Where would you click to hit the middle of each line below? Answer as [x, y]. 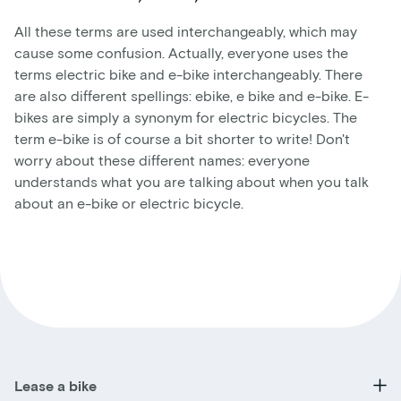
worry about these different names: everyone [162, 159]
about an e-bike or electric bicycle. [129, 202]
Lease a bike [55, 385]
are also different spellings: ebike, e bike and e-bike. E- [192, 95]
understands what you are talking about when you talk [192, 181]
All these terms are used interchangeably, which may [186, 30]
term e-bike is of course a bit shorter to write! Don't [182, 138]
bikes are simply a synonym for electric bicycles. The [186, 116]
